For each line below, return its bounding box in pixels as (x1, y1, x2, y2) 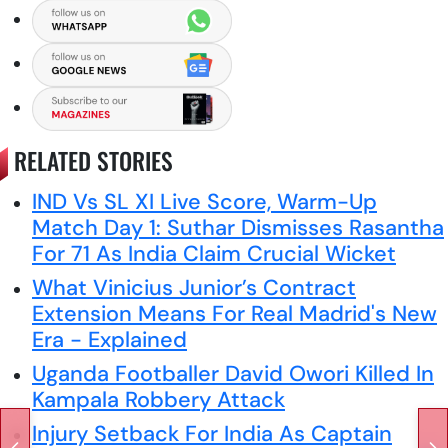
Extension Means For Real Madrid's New (32, 298, 437, 328)
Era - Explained (32, 324, 187, 354)
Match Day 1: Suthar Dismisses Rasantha (32, 212, 444, 242)
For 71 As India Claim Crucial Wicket (32, 238, 396, 268)
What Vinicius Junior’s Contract (32, 272, 356, 302)
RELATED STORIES (8, 142, 173, 178)
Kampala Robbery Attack (32, 384, 285, 414)
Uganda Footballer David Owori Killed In (32, 358, 434, 388)
